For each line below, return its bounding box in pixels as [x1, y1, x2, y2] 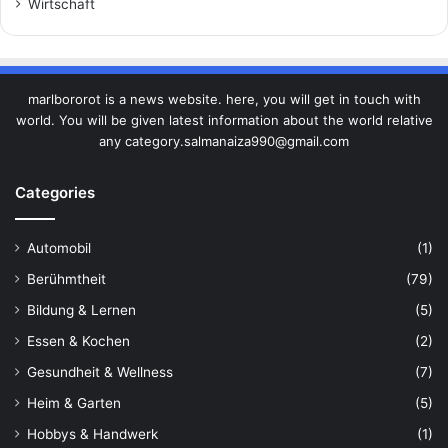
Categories [15, 183, 95, 203]
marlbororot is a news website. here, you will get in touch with [27, 91, 421, 108]
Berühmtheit [27, 271, 106, 288]
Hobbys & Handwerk [27, 426, 158, 443]
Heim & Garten [27, 395, 121, 412]
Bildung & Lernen [27, 302, 136, 319]
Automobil [27, 240, 91, 257]
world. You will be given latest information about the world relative [15, 112, 433, 129]
